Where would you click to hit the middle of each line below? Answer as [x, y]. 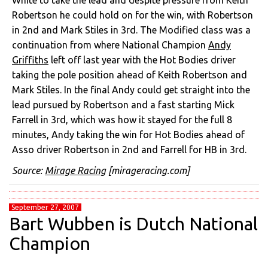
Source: [28, 170]
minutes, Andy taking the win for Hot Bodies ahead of [128, 135]
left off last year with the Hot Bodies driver [142, 60]
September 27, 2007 [45, 207]
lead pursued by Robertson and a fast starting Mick [123, 105]
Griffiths [30, 60]
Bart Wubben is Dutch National [133, 224]
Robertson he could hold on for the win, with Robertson [133, 15]
